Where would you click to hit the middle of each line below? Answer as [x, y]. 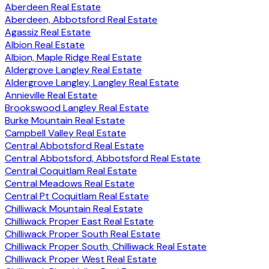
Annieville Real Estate [51, 95]
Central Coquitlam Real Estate [71, 171]
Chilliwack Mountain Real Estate [74, 209]
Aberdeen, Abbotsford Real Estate [81, 20]
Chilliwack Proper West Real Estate [81, 259]
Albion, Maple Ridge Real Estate [73, 58]
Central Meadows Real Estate [70, 184]
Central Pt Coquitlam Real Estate [77, 196]
